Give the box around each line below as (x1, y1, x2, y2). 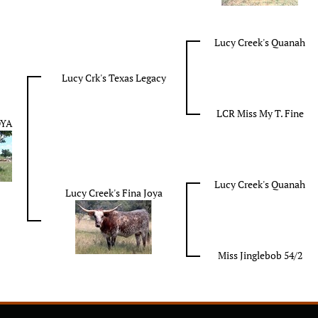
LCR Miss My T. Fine (216, 106, 304, 120)
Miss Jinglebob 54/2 (217, 248, 302, 262)
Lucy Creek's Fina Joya (65, 185, 163, 199)
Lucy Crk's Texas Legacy (61, 70, 166, 84)
